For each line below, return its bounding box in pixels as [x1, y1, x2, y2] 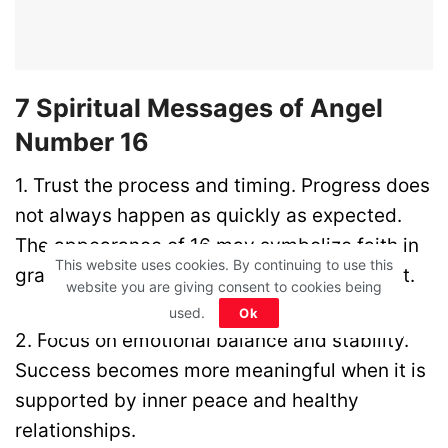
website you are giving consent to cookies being [65, 278, 382, 295]
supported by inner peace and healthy [15, 388, 359, 412]
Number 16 [15, 126, 149, 157]
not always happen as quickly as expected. [15, 204, 402, 228]
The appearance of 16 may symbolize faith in [15, 234, 419, 258]
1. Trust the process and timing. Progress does [15, 174, 430, 198]
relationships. [15, 418, 136, 442]
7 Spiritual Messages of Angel [15, 92, 383, 123]
